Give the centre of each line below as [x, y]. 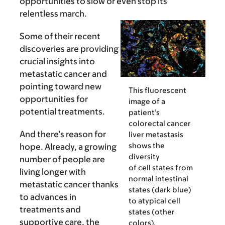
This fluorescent [157, 90]
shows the [147, 145]
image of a [147, 101]
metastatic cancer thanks [69, 185]
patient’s [144, 112]
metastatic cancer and [63, 74]
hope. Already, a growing [68, 147]
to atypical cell [154, 200]
